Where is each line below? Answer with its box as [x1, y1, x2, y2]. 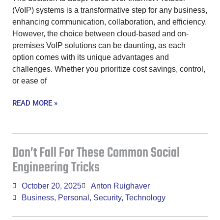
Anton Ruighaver [91, 182, 150, 191]
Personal [58, 193, 89, 202]
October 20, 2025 [22, 182, 82, 191]
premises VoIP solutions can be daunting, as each [12, 41, 186, 50]
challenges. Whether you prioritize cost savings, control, [12, 65, 205, 74]
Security [93, 193, 121, 202]
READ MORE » [12, 99, 57, 108]
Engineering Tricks [12, 157, 100, 179]
